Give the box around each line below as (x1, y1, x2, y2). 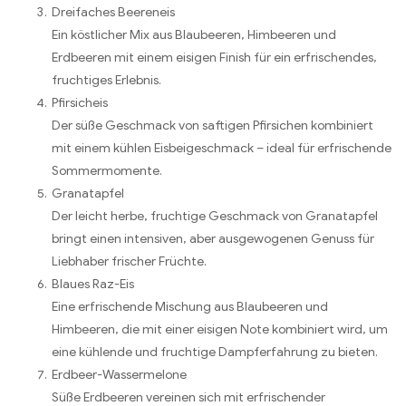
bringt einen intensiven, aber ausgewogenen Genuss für (52, 230, 374, 246)
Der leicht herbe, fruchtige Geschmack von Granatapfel (52, 208, 378, 224)
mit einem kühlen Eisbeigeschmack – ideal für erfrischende (52, 140, 391, 156)
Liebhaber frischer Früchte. (52, 253, 207, 269)
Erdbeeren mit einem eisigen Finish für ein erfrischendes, (52, 49, 377, 65)
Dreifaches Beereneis (52, 4, 175, 20)
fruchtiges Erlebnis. (52, 72, 161, 88)
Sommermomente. (52, 162, 162, 179)
